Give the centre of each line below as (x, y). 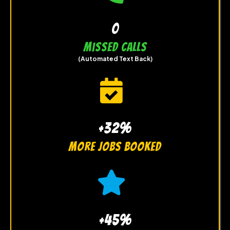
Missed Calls (115, 47)
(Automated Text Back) (115, 59)
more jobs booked (115, 146)
